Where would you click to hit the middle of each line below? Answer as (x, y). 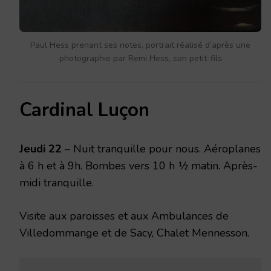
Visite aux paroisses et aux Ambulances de (124, 216)
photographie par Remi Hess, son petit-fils (140, 58)
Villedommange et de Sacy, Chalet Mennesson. (134, 233)
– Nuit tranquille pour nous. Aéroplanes (161, 149)
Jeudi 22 (41, 149)
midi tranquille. (57, 182)
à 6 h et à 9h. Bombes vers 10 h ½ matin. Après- (139, 165)
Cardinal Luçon (84, 110)
